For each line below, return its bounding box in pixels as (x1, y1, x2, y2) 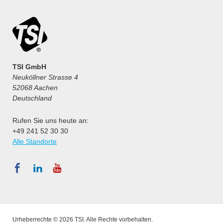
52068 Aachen (12, 84, 58, 92)
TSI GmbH (12, 63, 46, 71)
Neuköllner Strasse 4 (12, 73, 78, 82)
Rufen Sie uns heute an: (12, 116, 89, 125)
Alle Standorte (12, 137, 57, 146)
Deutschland (12, 94, 52, 103)
